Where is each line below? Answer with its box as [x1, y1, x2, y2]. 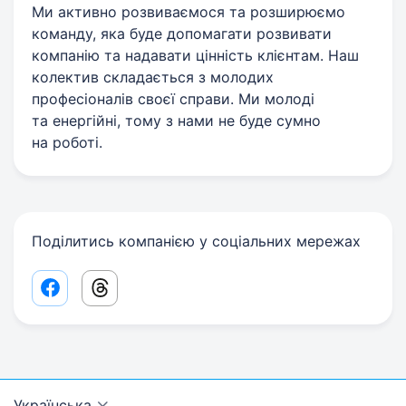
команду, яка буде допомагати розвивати [32, 24, 332, 43]
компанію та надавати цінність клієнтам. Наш [32, 46, 359, 64]
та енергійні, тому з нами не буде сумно [32, 111, 321, 130]
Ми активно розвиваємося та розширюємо [32, 3, 345, 21]
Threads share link [98, 285, 227, 304]
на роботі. [32, 133, 102, 151]
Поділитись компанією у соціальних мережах [32, 232, 361, 250]
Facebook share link [48, 285, 188, 304]
